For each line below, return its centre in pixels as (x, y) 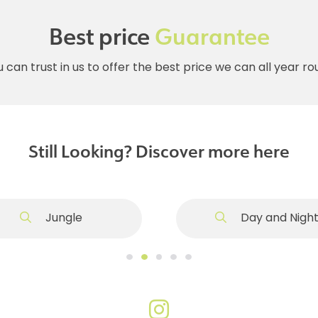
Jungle (62, 218)
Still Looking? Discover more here (159, 152)
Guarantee (212, 37)
